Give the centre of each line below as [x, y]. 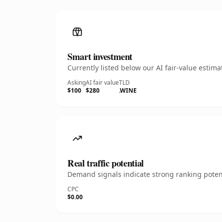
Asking [77, 83]
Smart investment [100, 56]
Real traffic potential [106, 163]
